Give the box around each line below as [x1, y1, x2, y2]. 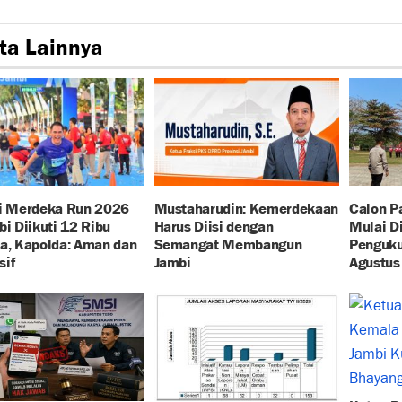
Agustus [349, 250, 400, 270]
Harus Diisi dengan [153, 214, 274, 234]
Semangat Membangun [153, 232, 302, 252]
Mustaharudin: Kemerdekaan [153, 197, 339, 216]
